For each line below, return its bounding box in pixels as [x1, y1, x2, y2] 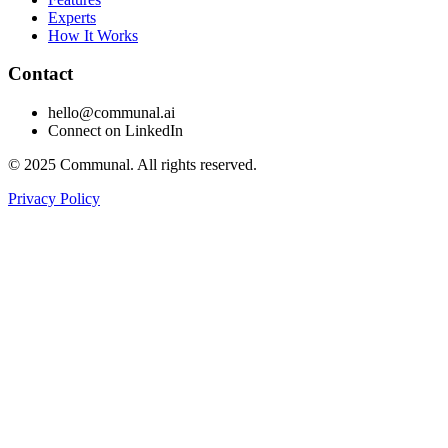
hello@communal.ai [48, 104, 175, 122]
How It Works [48, 26, 138, 44]
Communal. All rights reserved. [56, 156, 257, 174]
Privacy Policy [8, 190, 100, 208]
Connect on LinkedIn [48, 122, 183, 140]
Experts [48, 8, 96, 26]
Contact [8, 63, 73, 85]
